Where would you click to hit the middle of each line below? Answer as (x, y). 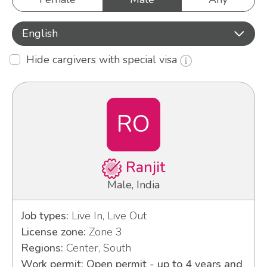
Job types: (44, 216)
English (40, 33)
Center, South (97, 248)
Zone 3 (104, 232)
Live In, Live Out (107, 216)
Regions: (42, 248)
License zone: (53, 232)
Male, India (133, 185)
